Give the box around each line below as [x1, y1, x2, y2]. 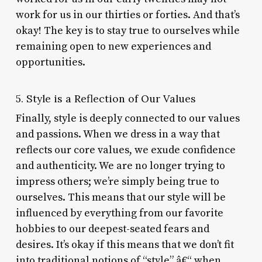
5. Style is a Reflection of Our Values [15, 91, 196, 105]
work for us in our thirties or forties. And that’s [15, 8, 240, 22]
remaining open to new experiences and [15, 39, 211, 53]
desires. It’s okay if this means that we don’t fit [15, 237, 234, 251]
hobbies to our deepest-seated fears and [15, 222, 209, 236]
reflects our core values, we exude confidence [15, 143, 236, 157]
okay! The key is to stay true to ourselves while [15, 23, 240, 37]
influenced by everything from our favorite [15, 206, 223, 220]
